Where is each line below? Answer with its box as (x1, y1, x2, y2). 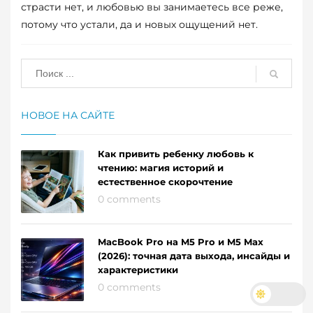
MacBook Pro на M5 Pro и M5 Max (98, 235, 263, 247)
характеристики (98, 263, 178, 275)
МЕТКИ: (34, 71, 61, 81)
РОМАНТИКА (118, 71, 166, 81)
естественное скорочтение (98, 175, 233, 187)
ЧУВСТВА (170, 71, 203, 81)
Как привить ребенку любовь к (98, 147, 254, 159)
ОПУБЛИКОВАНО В (34, 57, 108, 67)
